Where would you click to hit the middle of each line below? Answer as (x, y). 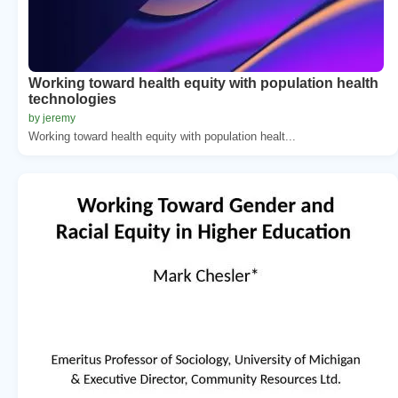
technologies (72, 99)
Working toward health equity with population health (203, 83)
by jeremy (52, 118)
